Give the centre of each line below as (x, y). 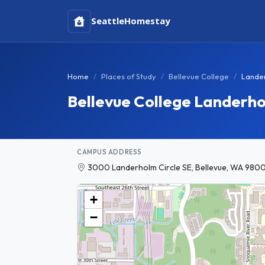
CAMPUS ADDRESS (109, 152)
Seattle (108, 21)
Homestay (147, 21)
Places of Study (129, 76)
